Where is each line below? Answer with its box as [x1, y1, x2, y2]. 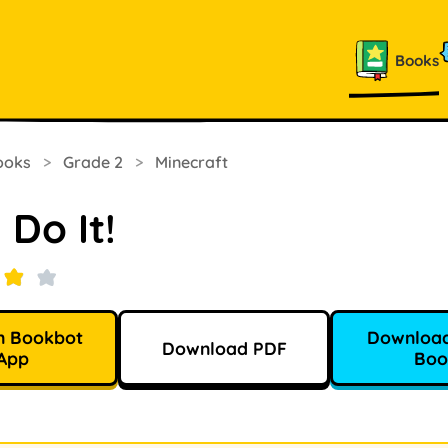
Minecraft [155, 152, 228, 172]
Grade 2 [63, 152, 123, 172]
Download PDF [161, 336, 287, 359]
